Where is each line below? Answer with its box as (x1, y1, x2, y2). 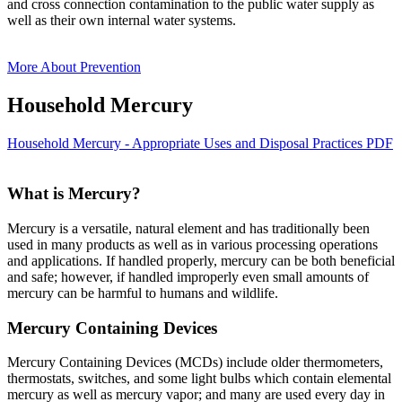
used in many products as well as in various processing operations (7, 236, 378, 252)
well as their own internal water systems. (7, 12, 236, 28)
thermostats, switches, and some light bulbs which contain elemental (7, 371, 391, 387)
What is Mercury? (7, 184, 141, 204)
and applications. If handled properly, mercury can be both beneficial (7, 252, 395, 268)
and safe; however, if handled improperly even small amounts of (7, 268, 369, 284)
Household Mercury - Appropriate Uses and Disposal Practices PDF (7, 135, 393, 151)
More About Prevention (7, 58, 141, 74)
